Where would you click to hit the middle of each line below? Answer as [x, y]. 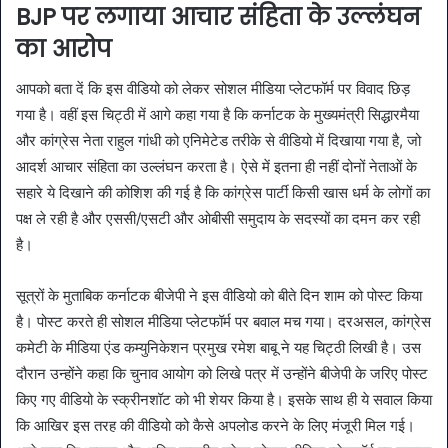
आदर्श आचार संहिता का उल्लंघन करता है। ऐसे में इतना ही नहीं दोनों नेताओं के [216, 167]
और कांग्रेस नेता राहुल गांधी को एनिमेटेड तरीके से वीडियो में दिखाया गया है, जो [218, 141]
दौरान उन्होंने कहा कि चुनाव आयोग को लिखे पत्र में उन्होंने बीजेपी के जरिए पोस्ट [222, 374]
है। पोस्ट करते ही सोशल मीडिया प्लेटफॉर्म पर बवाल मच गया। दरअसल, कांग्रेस [223, 322]
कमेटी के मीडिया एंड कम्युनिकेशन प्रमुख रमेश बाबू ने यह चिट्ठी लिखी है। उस [218, 348]
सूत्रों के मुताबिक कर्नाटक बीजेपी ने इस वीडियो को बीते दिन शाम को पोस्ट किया [219, 296]
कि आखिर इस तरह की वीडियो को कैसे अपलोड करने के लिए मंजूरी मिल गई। [215, 426]
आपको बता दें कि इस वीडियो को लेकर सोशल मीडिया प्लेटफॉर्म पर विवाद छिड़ [213, 89]
